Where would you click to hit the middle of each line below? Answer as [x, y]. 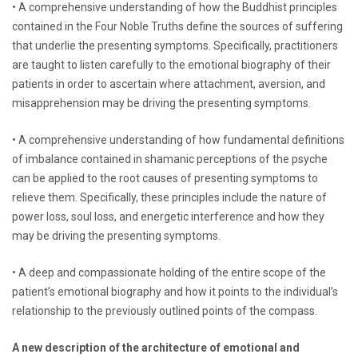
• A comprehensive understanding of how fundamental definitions [178, 139]
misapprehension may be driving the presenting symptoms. [161, 103]
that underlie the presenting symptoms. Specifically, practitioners [175, 45]
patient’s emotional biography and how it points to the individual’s [175, 291]
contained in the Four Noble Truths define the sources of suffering [177, 26]
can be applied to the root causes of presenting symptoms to [165, 178]
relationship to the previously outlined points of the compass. [165, 310]
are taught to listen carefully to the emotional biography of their [171, 64]
